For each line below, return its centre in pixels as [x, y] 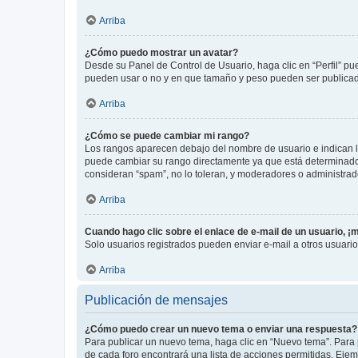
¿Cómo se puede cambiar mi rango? [167, 135]
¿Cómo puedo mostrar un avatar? [161, 52]
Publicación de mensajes [156, 300]
